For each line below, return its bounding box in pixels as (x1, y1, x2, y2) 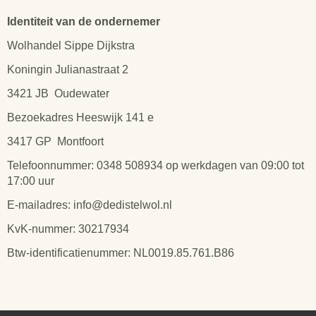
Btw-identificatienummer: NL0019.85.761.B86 (7, 247, 234, 259)
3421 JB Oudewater (7, 87, 109, 99)
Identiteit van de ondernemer (7, 16, 160, 28)
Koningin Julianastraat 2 (7, 63, 128, 75)
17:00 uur (7, 175, 54, 187)
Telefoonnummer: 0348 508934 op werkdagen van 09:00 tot (7, 159, 304, 171)
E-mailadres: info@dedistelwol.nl (7, 199, 172, 211)
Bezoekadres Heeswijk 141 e (7, 111, 154, 123)
